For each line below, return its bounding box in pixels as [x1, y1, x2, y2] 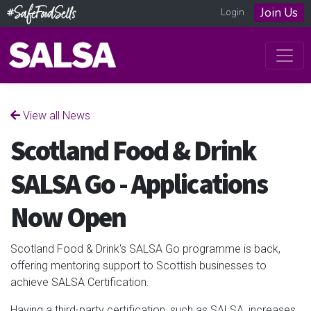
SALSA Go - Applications [10, 165, 267, 205]
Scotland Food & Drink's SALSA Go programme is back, [10, 242, 280, 255]
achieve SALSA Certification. [10, 275, 149, 289]
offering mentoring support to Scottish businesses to [10, 258, 267, 272]
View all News [20, 108, 90, 122]
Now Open [10, 198, 126, 238]
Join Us [260, 5, 298, 21]
